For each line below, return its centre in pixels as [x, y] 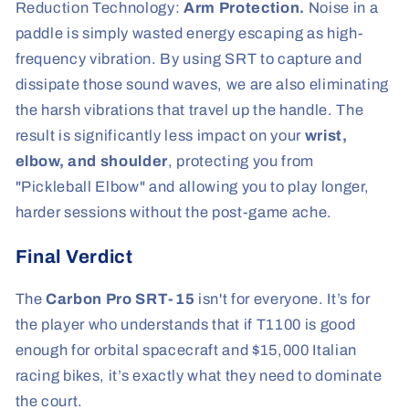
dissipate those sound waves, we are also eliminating [202, 85]
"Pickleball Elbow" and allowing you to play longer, [192, 187]
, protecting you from [241, 162]
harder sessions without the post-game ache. [173, 213]
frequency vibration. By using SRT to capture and [189, 59]
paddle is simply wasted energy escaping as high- [189, 34]
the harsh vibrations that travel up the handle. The [189, 110]
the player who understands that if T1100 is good [185, 325]
